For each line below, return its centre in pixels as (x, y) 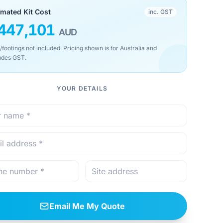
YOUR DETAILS (82, 88)
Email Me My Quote (87, 206)
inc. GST (160, 12)
